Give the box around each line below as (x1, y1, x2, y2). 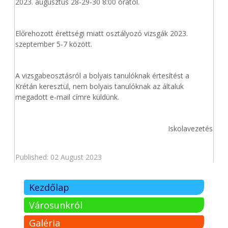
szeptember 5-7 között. (15, 39, 93, 49)
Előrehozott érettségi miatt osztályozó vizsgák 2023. (15, 28, 190, 38)
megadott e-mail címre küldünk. (15, 92, 120, 102)
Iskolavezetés (167, 124, 213, 133)
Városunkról (29, 199, 83, 211)
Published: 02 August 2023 (15, 152, 102, 162)
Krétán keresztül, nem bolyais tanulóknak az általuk (15, 81, 184, 91)
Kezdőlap (29, 181, 70, 193)
